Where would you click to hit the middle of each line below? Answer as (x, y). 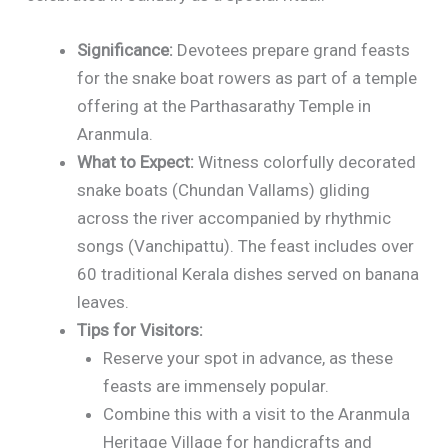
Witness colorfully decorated (305, 162)
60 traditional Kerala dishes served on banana (248, 274)
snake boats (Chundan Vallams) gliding (224, 190)
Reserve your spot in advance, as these (247, 358)
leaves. (103, 302)
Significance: (125, 50)
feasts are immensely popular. (215, 386)
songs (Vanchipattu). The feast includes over (246, 246)
